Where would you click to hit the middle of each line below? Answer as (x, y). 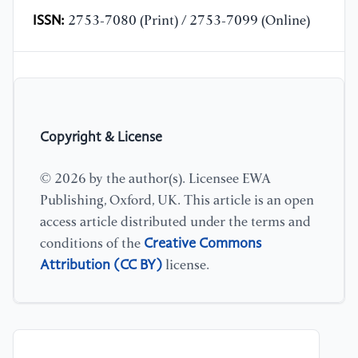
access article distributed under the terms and (175, 222)
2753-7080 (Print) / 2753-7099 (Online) (187, 22)
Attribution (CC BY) (101, 265)
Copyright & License (101, 137)
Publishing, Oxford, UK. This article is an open (177, 201)
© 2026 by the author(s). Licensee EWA (155, 179)
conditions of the (92, 244)
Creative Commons (203, 243)
